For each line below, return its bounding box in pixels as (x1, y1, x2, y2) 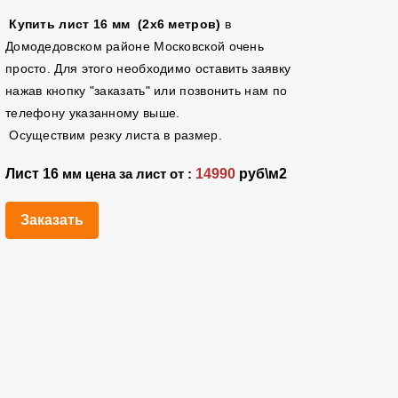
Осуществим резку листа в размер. (4, 128, 222, 142)
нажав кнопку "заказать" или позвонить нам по (4, 84, 288, 98)
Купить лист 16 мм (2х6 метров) (9, 17, 221, 31)
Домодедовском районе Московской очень (4, 39, 265, 53)
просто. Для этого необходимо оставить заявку (4, 61, 291, 76)
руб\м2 (235, 166, 287, 181)
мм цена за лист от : (61, 167, 192, 181)
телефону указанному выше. (4, 106, 188, 120)
